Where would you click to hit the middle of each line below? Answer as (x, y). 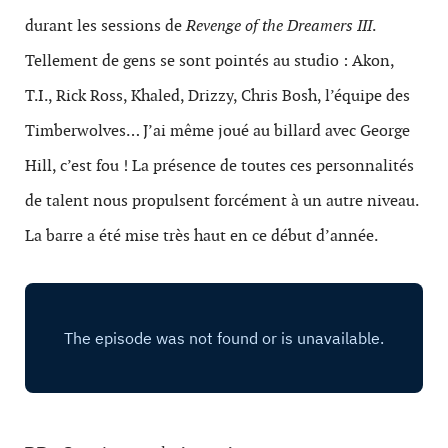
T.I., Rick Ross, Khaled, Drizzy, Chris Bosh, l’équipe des (217, 95)
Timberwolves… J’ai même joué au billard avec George (217, 130)
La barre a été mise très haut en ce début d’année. (201, 235)
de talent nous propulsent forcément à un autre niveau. (221, 200)
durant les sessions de (103, 25)
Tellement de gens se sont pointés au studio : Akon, (209, 60)
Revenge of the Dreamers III (277, 25)
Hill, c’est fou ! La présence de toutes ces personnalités (219, 165)
